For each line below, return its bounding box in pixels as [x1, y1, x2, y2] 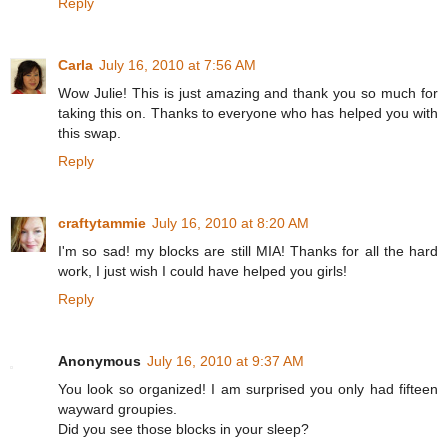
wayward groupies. [58, 401, 177, 418]
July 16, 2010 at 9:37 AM [147, 353, 304, 370]
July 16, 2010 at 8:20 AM [152, 215, 309, 232]
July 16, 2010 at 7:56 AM [99, 57, 256, 74]
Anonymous [58, 353, 141, 370]
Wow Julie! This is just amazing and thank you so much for [58, 85, 438, 102]
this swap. [58, 125, 121, 142]
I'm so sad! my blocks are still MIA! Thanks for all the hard [58, 243, 438, 260]
